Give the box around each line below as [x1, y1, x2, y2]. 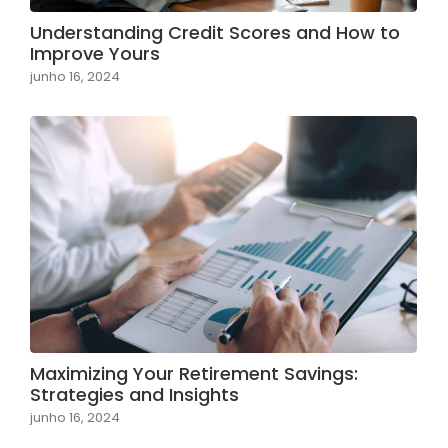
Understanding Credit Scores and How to [30, 20, 400, 46]
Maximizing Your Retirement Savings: [30, 360, 358, 386]
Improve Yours [30, 41, 160, 67]
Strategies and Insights [30, 381, 239, 407]
